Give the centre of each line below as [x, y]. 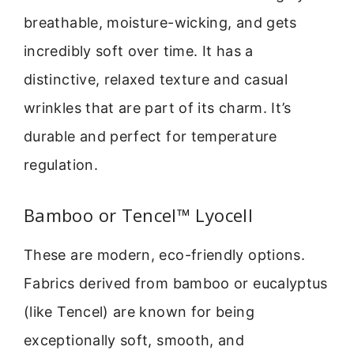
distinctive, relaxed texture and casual [156, 79]
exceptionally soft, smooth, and [134, 341]
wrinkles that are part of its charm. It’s [158, 107]
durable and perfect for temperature [151, 136]
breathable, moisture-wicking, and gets [160, 22]
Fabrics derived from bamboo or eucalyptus [176, 284]
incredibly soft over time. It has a [139, 51]
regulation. [61, 164]
